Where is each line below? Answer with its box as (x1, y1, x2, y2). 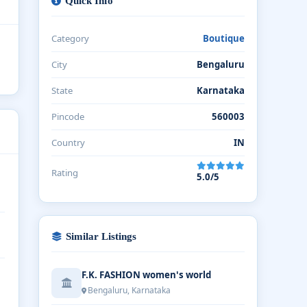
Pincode (51, 110, 84, 123)
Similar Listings (66, 230, 136, 242)
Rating (51, 167, 78, 179)
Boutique (203, 32, 245, 45)
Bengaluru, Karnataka (88, 284, 171, 296)
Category (51, 32, 89, 45)
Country (51, 136, 85, 149)
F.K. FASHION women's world (82, 269, 211, 281)
